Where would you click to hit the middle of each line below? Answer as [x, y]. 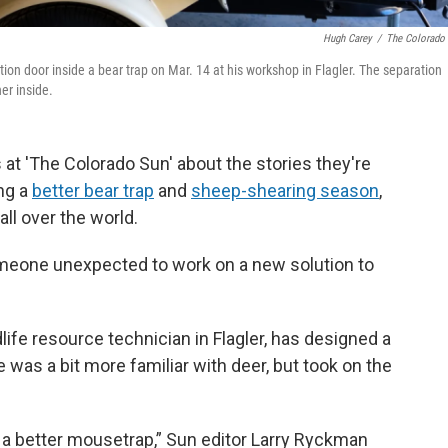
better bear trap [93, 191]
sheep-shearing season [285, 191]
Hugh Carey [347, 39]
